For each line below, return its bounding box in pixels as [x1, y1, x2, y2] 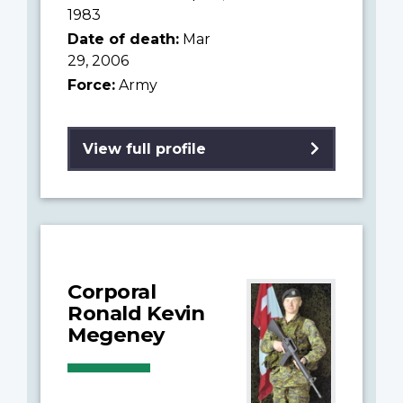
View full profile [83, 139, 206, 157]
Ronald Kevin [67, 300, 204, 326]
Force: [67, 76, 115, 94]
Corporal [67, 278, 156, 304]
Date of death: [67, 30, 179, 48]
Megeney [67, 321, 165, 347]
